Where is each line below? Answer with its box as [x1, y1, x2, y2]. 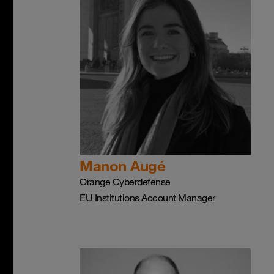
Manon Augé [80, 156, 166, 175]
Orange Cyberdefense [80, 175, 171, 188]
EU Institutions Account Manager [80, 191, 215, 204]
